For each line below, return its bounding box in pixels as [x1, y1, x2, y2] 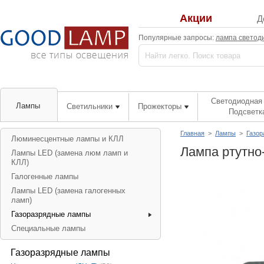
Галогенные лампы [11, 172, 78, 181]
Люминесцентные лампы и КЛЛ [11, 134, 124, 143]
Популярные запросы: [138, 34, 216, 42]
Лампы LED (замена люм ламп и [11, 148, 128, 157]
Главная [180, 130, 204, 137]
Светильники [67, 102, 113, 111]
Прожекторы [138, 102, 181, 111]
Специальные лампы [11, 224, 85, 233]
